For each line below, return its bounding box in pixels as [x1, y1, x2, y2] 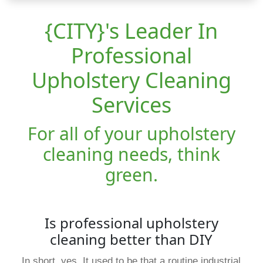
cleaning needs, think [42, 141, 220, 166]
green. [104, 162, 158, 187]
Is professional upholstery [44, 213, 218, 232]
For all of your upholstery [27, 121, 235, 146]
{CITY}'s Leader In [45, 16, 218, 45]
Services [91, 90, 171, 119]
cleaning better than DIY [50, 229, 213, 249]
